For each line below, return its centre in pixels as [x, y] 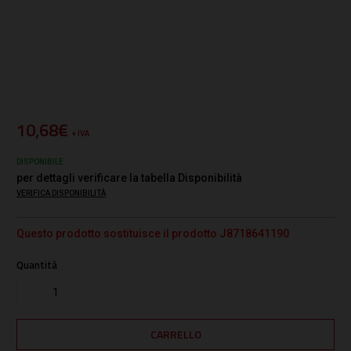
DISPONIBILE [40, 162]
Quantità [37, 265]
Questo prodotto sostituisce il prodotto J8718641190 [153, 234]
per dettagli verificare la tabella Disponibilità [129, 178]
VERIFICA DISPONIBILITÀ [61, 194]
